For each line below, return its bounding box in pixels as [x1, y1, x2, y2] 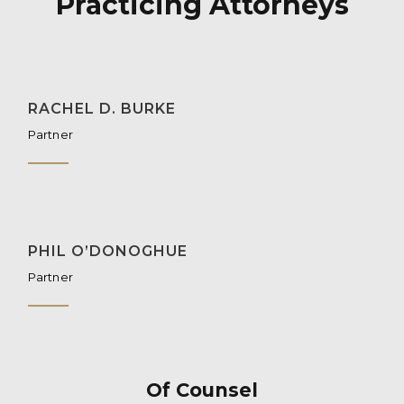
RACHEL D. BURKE [27, 99, 176, 117]
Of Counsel [146, 378, 258, 401]
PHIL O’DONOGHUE [27, 242, 188, 260]
